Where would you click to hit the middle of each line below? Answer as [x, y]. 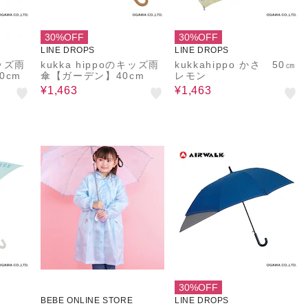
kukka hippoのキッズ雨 [100, 65]
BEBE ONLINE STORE [87, 300]
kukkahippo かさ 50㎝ [235, 65]
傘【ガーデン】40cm [93, 76]
